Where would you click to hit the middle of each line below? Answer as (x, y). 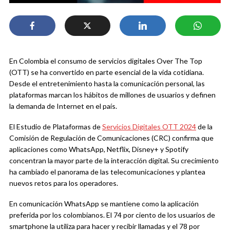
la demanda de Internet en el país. (63, 106)
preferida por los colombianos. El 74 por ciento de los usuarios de (112, 215)
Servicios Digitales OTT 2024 (149, 127)
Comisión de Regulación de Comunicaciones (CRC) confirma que (111, 138)
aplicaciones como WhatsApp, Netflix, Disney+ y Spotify (99, 149)
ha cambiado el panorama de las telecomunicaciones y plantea (107, 172)
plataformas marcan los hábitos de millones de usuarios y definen (112, 95)
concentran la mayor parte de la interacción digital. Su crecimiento (114, 161)
